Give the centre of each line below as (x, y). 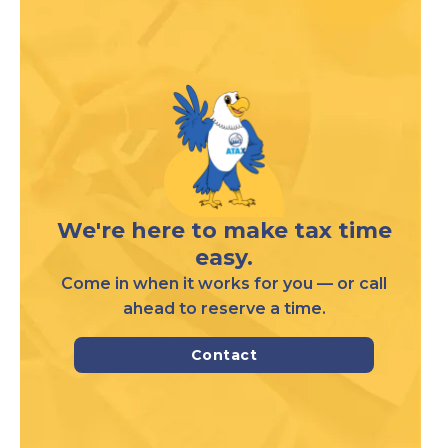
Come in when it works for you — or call (224, 283)
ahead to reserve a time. (224, 308)
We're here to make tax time (224, 230)
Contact (224, 354)
